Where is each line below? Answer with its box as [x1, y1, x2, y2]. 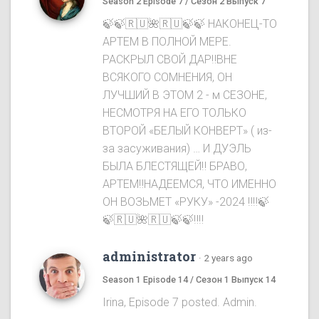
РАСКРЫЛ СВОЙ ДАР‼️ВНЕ [103, 53, 237, 67]
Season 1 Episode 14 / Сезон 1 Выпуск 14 [103, 274, 276, 286]
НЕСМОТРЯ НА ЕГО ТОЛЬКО [103, 106, 246, 120]
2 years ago [204, 252, 253, 264]
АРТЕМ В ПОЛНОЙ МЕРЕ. [103, 35, 231, 49]
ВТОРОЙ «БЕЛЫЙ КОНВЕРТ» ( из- [103, 124, 272, 138]
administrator [103, 248, 196, 266]
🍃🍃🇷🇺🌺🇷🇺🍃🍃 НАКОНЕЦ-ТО [103, 17, 277, 31]
